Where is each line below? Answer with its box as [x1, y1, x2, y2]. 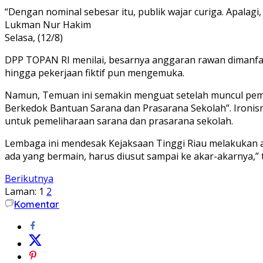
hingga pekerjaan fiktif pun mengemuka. [5, 66, 184, 79]
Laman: [5, 184, 36, 198]
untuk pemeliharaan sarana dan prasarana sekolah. [5, 114, 233, 127]
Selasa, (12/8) [5, 31, 63, 44]
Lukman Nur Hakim [5, 18, 91, 31]
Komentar [14, 198, 59, 210]
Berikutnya [5, 171, 53, 185]
